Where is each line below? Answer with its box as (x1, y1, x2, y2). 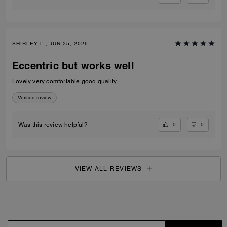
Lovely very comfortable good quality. (12, 77, 118, 85)
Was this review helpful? (18, 121, 88, 128)
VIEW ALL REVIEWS (74, 165, 142, 172)
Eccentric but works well (12, 59, 134, 72)
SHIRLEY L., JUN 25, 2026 (12, 40, 88, 47)
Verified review (18, 94, 51, 101)
